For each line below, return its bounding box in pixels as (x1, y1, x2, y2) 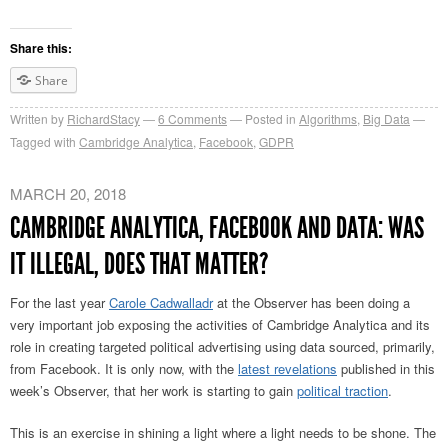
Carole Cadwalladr (109, 293, 213, 313)
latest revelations (238, 359, 337, 379)
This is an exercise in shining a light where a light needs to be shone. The (10, 423, 436, 443)
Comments (165, 110, 227, 128)
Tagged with (10, 133, 76, 151)
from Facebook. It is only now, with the (10, 359, 238, 379)
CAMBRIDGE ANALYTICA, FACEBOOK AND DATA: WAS (10, 210, 424, 247)
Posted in (245, 110, 296, 128)
